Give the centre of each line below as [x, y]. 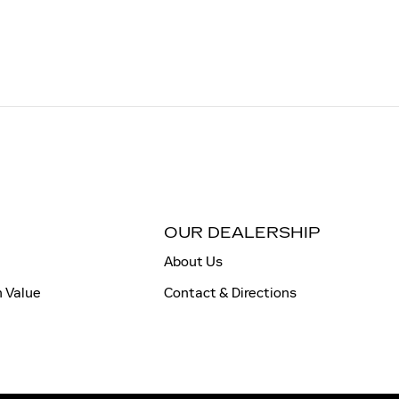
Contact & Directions [230, 292]
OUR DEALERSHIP [242, 232]
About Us [193, 261]
